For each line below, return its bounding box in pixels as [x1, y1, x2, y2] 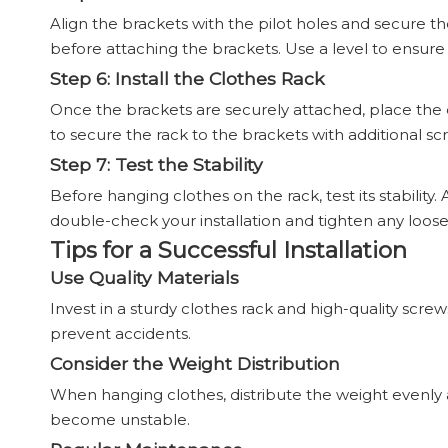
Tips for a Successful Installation [50, 236, 407, 264]
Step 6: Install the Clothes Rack [50, 68, 325, 89]
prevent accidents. [50, 324, 191, 343]
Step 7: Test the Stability [50, 154, 263, 175]
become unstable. [50, 410, 190, 429]
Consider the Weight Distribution [50, 353, 340, 374]
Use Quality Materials [50, 267, 239, 288]
